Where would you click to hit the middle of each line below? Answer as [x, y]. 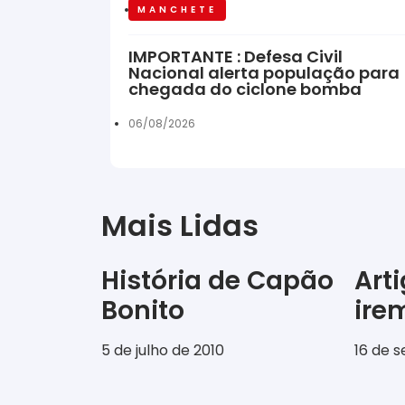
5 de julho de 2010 [163, 351]
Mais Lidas [180, 226]
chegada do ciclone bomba [245, 89]
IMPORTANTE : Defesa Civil [235, 57]
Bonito [143, 311]
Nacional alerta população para [264, 73]
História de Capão [217, 281]
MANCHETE [177, 10]
